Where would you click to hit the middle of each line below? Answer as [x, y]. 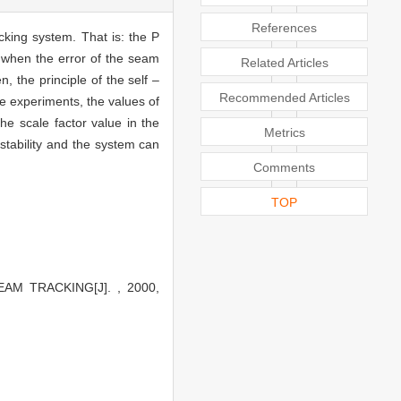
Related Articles [284, 62]
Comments [285, 167]
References [285, 27]
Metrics [284, 132]
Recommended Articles [284, 97]
